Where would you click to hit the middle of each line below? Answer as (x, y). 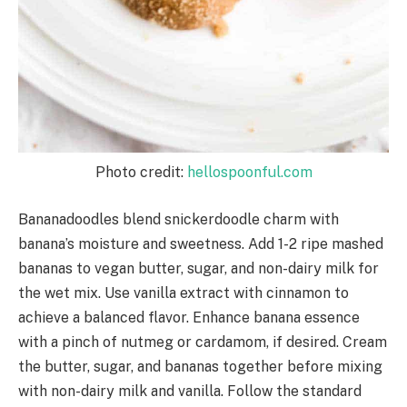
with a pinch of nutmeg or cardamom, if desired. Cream (203, 342)
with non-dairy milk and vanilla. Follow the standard (190, 391)
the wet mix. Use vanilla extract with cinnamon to (184, 293)
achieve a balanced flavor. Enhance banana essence (189, 317)
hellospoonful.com (249, 173)
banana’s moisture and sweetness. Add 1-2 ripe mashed (201, 243)
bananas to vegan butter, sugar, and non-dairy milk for (199, 268)
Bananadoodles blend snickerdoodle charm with (179, 219)
